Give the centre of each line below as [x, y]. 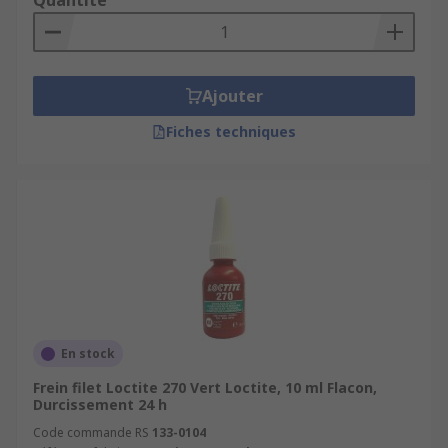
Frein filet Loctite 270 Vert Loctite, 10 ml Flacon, [205, 387]
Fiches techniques [231, 131]
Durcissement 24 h [100, 404]
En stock [88, 353]
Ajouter [232, 96]
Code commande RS [91, 432]
